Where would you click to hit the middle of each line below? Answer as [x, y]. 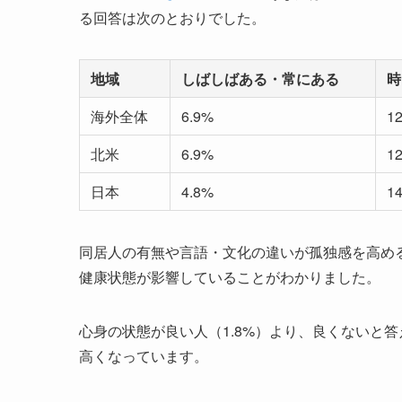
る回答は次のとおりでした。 [172, 18]
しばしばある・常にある [260, 79]
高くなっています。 [144, 356]
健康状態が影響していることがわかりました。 [230, 277]
